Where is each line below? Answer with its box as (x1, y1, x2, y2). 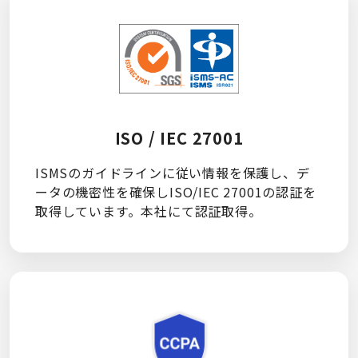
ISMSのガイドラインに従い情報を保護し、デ (35, 162, 310, 182)
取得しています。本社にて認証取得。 (35, 201, 262, 221)
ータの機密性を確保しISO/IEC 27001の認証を (35, 181, 316, 201)
